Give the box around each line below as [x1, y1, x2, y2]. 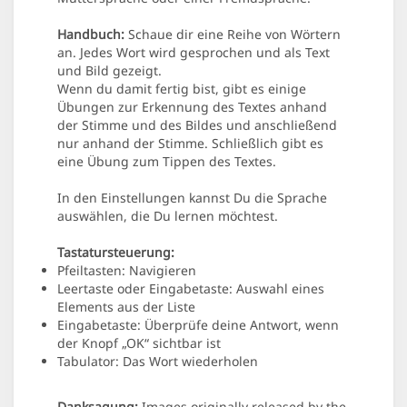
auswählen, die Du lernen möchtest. [57, 207, 278, 225]
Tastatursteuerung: [57, 243, 174, 262]
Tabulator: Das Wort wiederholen [57, 352, 258, 371]
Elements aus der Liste [57, 298, 195, 316]
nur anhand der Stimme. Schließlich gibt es [57, 134, 323, 153]
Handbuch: [57, 25, 124, 44]
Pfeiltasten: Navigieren [57, 262, 196, 280]
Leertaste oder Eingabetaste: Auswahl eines [57, 280, 324, 298]
